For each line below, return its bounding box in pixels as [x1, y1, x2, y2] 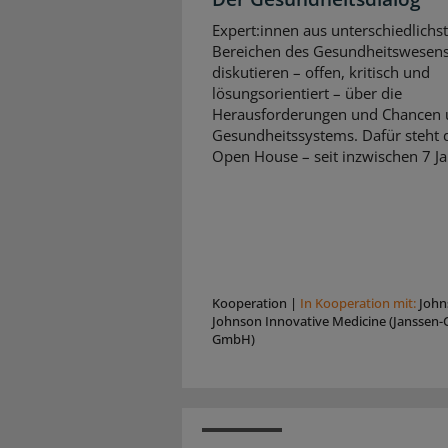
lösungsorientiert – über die [212, 83, 402, 104]
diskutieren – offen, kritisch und [212, 62, 430, 83]
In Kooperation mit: [300, 293, 419, 312]
